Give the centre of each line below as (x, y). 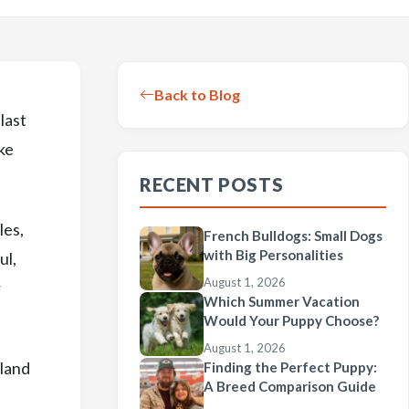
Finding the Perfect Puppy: (290, 367)
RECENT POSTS (212, 184)
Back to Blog (197, 94)
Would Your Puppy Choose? (291, 320)
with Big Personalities (273, 255)
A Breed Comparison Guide (290, 386)
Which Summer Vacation (282, 301)
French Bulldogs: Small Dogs (293, 236)
